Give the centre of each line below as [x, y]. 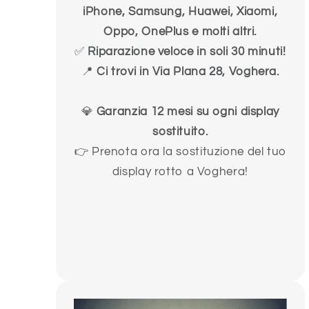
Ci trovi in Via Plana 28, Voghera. [188, 72]
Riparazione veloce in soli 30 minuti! [187, 52]
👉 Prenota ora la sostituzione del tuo [180, 152]
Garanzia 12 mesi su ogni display [188, 112]
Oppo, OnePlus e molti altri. [180, 32]
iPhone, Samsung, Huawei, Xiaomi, [180, 12]
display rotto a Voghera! [180, 172]
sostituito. [180, 132]
